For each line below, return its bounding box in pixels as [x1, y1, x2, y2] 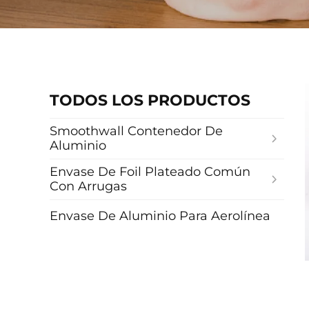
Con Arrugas [50, 179, 127, 194]
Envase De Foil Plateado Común [50, 164, 250, 179]
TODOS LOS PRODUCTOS [50, 91, 250, 110]
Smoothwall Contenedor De [50, 123, 223, 139]
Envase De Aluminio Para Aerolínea [50, 208, 270, 223]
